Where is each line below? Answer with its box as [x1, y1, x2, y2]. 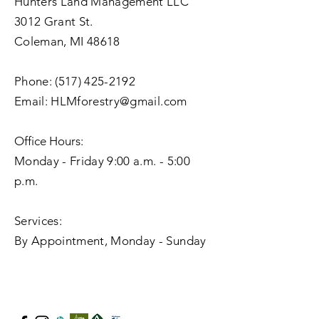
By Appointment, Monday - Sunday [14, 234, 206, 248]
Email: [14, 94, 51, 108]
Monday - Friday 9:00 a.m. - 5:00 [14, 154, 190, 168]
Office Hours [14, 134, 80, 148]
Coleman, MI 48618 [14, 34, 120, 48]
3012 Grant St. [14, 14, 93, 28]
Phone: [14, 74, 56, 88]
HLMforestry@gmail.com [51, 94, 187, 108]
